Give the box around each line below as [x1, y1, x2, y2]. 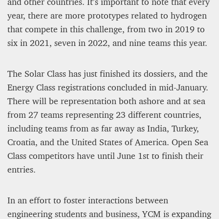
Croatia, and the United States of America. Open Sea [7, 136, 208, 148]
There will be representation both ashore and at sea [7, 95, 205, 107]
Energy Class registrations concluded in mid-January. [7, 82, 208, 93]
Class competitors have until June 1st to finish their [7, 150, 203, 161]
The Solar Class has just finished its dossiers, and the [7, 68, 208, 79]
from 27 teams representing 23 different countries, [7, 109, 201, 120]
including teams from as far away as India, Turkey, [7, 123, 199, 134]
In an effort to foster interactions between [7, 195, 168, 206]
